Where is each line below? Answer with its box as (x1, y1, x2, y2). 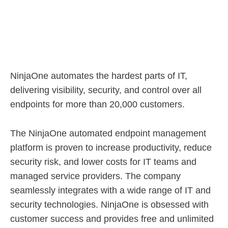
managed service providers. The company (10, 170, 181, 181)
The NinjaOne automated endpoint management (10, 128, 206, 138)
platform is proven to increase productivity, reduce (10, 142, 212, 153)
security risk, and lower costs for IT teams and (10, 156, 196, 167)
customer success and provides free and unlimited (10, 213, 214, 224)
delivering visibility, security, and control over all (10, 84, 202, 95)
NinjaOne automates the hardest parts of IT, (10, 70, 187, 81)
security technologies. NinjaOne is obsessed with (10, 199, 209, 210)
